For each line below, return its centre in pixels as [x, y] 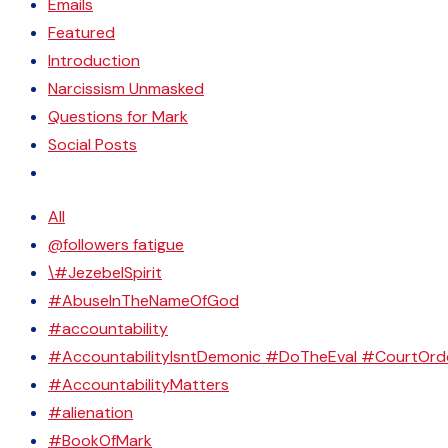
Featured [81, 32]
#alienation [90, 412]
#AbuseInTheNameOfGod [143, 300]
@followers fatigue [116, 244]
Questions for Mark [118, 116]
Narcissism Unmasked [126, 88]
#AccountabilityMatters [138, 384]
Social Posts [92, 144]
